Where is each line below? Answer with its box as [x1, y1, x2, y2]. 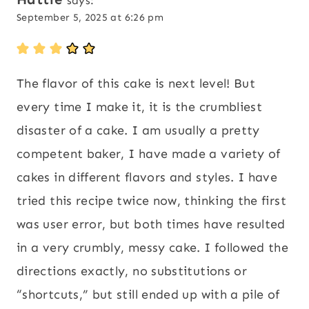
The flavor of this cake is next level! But [17, 75, 256, 91]
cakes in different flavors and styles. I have [17, 169, 278, 185]
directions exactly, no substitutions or [17, 263, 248, 279]
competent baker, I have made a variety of [17, 146, 281, 161]
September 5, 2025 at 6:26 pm [17, 10, 164, 23]
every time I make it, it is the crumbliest [17, 99, 263, 114]
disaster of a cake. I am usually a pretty [17, 122, 260, 138]
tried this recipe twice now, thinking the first [17, 192, 286, 208]
